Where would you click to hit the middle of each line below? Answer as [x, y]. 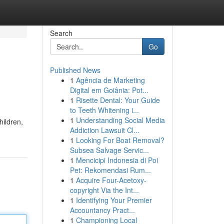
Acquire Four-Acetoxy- [111, 180]
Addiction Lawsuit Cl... [104, 130]
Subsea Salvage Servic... [109, 150]
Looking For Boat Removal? [120, 140]
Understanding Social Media [120, 120]
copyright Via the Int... [104, 190]
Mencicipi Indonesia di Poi [117, 160]
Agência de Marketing [110, 80]
